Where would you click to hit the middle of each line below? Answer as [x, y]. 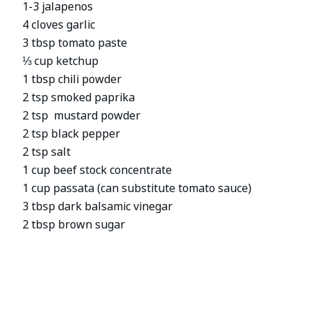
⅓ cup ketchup [61, 61]
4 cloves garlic [59, 24]
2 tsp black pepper [72, 133]
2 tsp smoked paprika [79, 97]
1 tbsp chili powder [72, 79]
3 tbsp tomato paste [75, 43]
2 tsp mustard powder [82, 115]
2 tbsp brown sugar [74, 224]
